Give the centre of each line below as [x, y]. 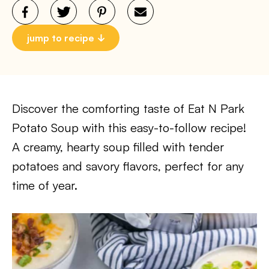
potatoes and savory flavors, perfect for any [128, 166]
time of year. [45, 185]
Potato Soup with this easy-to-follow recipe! [129, 128]
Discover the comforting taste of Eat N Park [128, 108]
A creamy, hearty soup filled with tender [118, 147]
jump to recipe [61, 38]
